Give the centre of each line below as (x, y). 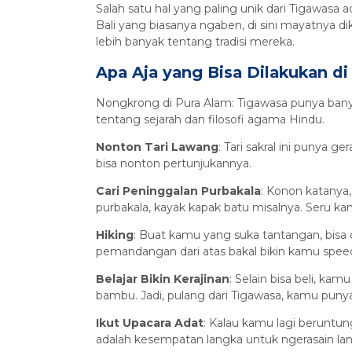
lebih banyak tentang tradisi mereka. (195, 42)
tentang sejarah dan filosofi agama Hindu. (210, 120)
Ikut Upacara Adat (150, 323)
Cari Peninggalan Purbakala (178, 191)
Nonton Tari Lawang (157, 147)
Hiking (115, 235)
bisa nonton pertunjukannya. (174, 164)
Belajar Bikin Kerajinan (163, 279)
